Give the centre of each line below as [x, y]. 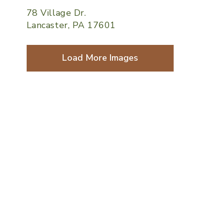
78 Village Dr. [56, 13]
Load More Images [100, 58]
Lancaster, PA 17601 [71, 25]
